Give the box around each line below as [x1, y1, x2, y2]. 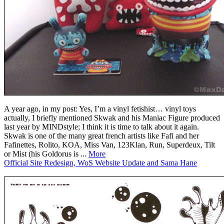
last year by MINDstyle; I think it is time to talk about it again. [4, 122, 199, 131]
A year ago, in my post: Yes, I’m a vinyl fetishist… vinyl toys [4, 104, 196, 113]
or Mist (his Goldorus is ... [4, 149, 88, 158]
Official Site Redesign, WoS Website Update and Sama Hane [4, 158, 197, 167]
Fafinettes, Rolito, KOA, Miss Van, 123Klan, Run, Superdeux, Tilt [4, 140, 215, 149]
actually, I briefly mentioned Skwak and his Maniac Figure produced [4, 113, 220, 122]
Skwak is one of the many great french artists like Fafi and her [4, 131, 199, 140]
